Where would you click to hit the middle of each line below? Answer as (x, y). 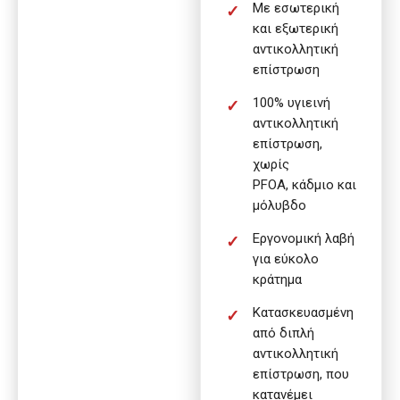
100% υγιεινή (292, 102)
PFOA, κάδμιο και (304, 184)
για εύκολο (286, 258)
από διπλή (283, 333)
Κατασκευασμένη (303, 312)
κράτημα (277, 279)
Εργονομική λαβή (304, 238)
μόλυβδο (279, 205)
